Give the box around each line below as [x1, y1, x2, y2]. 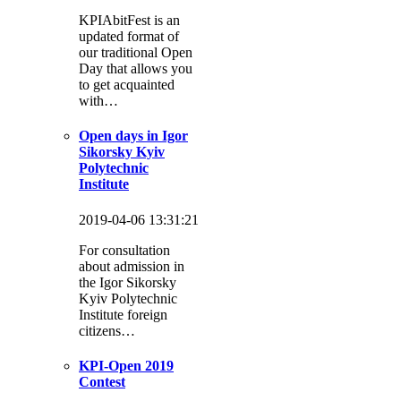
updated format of [79, 29, 179, 44]
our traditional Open [79, 45, 192, 60]
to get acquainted [79, 77, 175, 92]
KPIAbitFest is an [79, 13, 180, 28]
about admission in [79, 258, 184, 274]
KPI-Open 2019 [79, 357, 174, 373]
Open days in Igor [79, 128, 188, 144]
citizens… [79, 322, 135, 338]
